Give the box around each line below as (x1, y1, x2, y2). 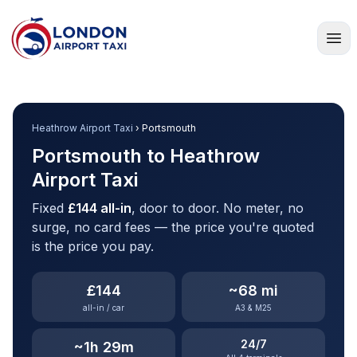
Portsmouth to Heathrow (32, 144, 260, 167)
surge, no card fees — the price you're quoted (32, 219, 314, 235)
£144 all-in (68, 200, 131, 216)
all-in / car (83, 303, 124, 312)
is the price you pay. (32, 238, 154, 254)
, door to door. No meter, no (131, 200, 304, 216)
